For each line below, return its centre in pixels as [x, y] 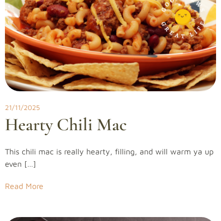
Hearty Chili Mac [66, 125]
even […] [20, 164]
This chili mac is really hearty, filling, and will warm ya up [109, 151]
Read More [24, 186]
